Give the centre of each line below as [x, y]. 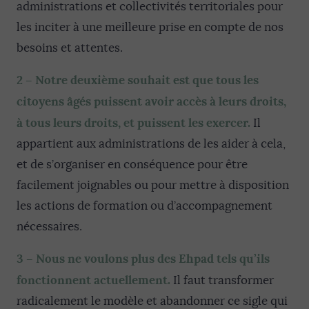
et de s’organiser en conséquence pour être [132, 165]
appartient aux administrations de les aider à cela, [151, 144]
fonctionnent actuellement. [93, 280]
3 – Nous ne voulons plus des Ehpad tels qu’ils [143, 259]
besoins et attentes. [70, 48]
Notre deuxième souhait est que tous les [147, 80]
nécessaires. [49, 227]
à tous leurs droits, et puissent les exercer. [133, 123]
